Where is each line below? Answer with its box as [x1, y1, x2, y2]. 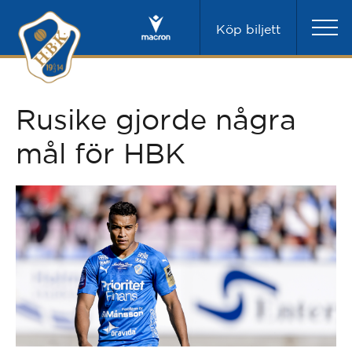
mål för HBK [16, 137, 185, 168]
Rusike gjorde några [16, 104, 296, 134]
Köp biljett [216, 22, 280, 36]
